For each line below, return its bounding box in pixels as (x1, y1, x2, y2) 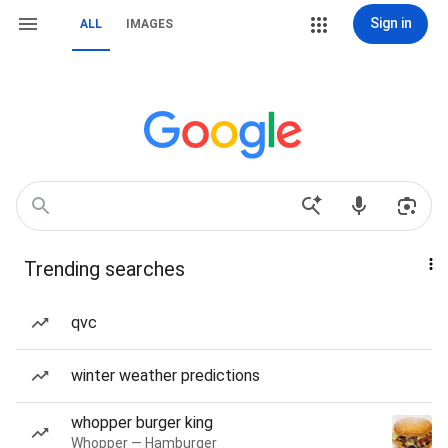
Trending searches (24, 257, 185, 281)
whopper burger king (71, 413, 213, 432)
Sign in (369, 15, 412, 31)
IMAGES (126, 17, 173, 31)
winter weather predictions (71, 366, 260, 385)
